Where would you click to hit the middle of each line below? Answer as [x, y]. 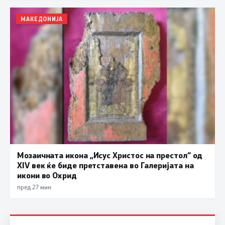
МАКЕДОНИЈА [42, 19]
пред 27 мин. [35, 187]
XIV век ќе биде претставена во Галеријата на [105, 165]
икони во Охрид [47, 175]
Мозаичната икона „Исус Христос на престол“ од [110, 155]
